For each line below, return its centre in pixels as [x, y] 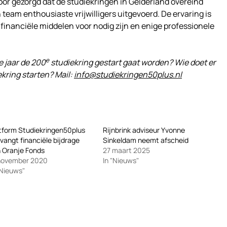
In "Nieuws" [121, 160]
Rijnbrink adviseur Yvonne [144, 130]
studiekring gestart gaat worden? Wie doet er [133, 62]
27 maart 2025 [126, 150]
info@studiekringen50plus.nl [128, 74]
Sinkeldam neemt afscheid [145, 140]
